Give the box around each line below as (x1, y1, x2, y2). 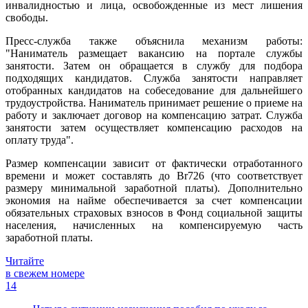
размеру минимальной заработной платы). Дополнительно (5, 181, 302, 194)
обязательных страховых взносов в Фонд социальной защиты (5, 206, 302, 219)
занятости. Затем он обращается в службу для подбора (5, 59, 302, 71)
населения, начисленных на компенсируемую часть (5, 219, 302, 231)
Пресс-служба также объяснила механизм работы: (5, 34, 302, 47)
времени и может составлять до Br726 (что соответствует (5, 169, 302, 181)
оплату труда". (5, 133, 74, 146)
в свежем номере (5, 267, 85, 279)
